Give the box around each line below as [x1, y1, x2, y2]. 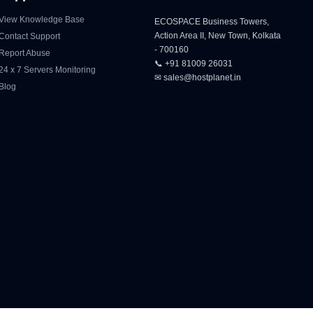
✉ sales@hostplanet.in [154, 73, 241, 82]
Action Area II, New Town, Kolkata [154, 31, 281, 41]
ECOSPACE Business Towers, [154, 17, 269, 27]
